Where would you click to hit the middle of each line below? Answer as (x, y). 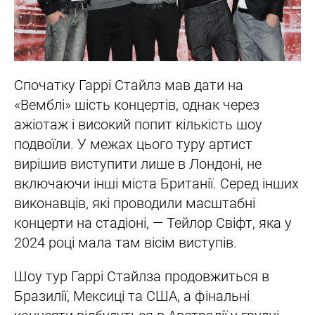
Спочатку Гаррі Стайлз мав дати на (129, 85)
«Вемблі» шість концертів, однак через (137, 105)
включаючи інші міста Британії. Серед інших (156, 184)
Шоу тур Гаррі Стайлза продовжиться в (142, 277)
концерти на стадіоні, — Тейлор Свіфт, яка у (153, 223)
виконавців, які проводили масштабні (135, 204)
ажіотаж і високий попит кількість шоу (138, 125)
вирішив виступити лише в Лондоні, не (138, 164)
